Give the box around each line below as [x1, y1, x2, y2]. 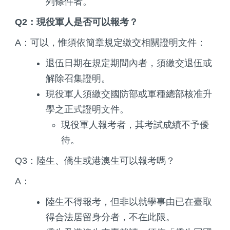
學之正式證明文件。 [46, 104, 129, 114]
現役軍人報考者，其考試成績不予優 [61, 119, 209, 130]
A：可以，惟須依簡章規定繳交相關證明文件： [15, 37, 206, 48]
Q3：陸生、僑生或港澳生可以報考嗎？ [15, 155, 175, 166]
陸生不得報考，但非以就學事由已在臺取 [46, 196, 212, 207]
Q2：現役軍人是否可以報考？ [15, 16, 138, 27]
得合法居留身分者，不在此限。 [46, 212, 175, 222]
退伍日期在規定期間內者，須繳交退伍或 [46, 57, 212, 68]
